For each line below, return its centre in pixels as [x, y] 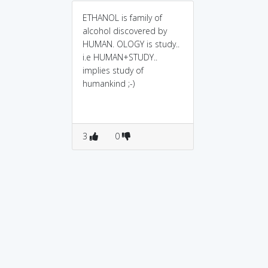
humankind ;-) [109, 83]
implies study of [113, 70]
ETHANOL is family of [122, 18]
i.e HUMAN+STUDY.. [120, 57]
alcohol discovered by [125, 31]
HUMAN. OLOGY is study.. [131, 44]
